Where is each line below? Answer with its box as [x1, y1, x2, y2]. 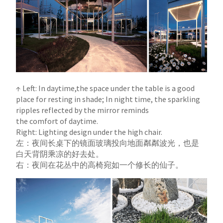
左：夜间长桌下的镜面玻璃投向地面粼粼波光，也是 [16, 137, 200, 148]
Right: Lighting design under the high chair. [16, 126, 163, 137]
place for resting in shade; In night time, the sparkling [16, 94, 201, 104]
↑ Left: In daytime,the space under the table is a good [16, 83, 195, 93]
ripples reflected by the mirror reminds [16, 105, 149, 115]
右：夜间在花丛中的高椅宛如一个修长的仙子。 [16, 159, 184, 170]
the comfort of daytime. [16, 115, 99, 126]
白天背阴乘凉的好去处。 [16, 148, 104, 159]
